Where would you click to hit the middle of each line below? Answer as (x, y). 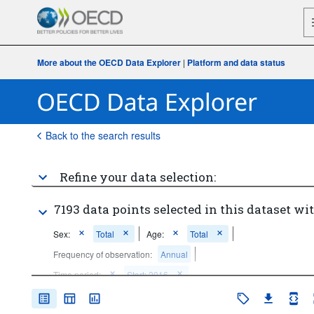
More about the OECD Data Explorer (109, 62)
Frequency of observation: (102, 254)
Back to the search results (103, 135)
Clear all (69, 295)
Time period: (77, 274)
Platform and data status (236, 62)
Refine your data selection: (137, 177)
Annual (174, 254)
